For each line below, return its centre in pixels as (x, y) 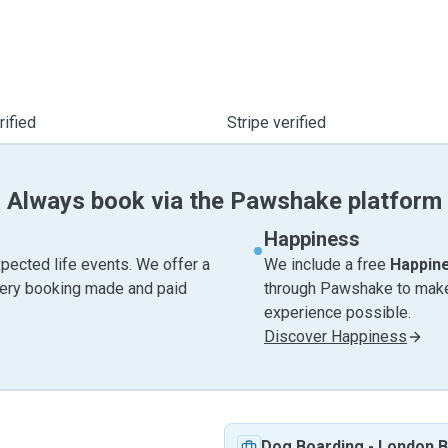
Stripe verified (276, 122)
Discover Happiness (335, 336)
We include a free (327, 264)
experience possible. (337, 312)
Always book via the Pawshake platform (224, 201)
